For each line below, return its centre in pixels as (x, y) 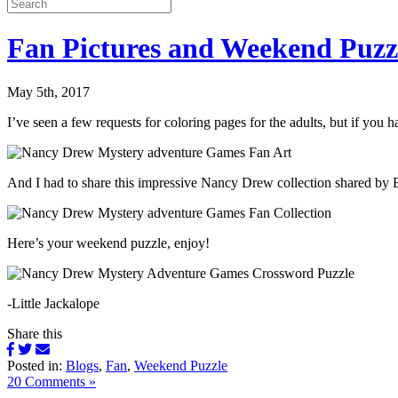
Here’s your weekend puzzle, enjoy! (108, 243)
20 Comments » (52, 381)
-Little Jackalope (53, 303)
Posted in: (36, 365)
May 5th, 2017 (48, 92)
